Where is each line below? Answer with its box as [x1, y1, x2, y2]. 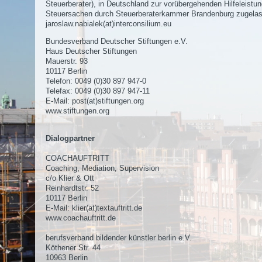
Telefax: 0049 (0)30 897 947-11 [46, 87, 150, 95]
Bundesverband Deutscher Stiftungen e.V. [46, 37, 188, 46]
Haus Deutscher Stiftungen [46, 47, 137, 56]
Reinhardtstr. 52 [46, 184, 99, 192]
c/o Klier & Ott [46, 174, 94, 182]
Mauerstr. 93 [46, 57, 88, 65]
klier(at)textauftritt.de [72, 204, 142, 212]
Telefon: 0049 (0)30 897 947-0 [46, 77, 146, 85]
